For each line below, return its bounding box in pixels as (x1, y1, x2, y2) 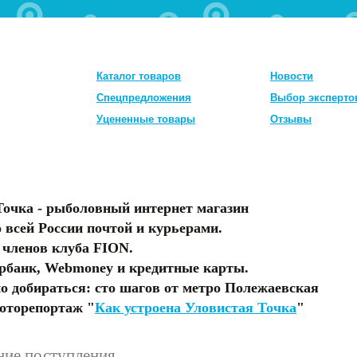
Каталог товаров (96, 70, 181, 82)
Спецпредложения (96, 92, 191, 104)
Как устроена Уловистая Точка (95, 300, 296, 316)
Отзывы (270, 113, 312, 125)
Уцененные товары (96, 113, 195, 125)
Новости (270, 70, 313, 82)
